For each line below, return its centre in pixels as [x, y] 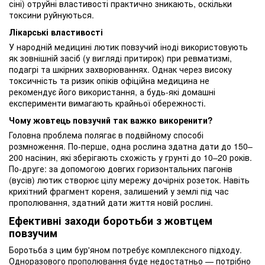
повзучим [33, 233]
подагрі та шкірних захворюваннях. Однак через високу [120, 69]
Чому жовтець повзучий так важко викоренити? [111, 120]
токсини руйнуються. [51, 15]
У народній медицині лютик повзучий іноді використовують [128, 46]
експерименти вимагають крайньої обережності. [107, 103]
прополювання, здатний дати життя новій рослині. [111, 202]
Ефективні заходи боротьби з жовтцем [111, 220]
